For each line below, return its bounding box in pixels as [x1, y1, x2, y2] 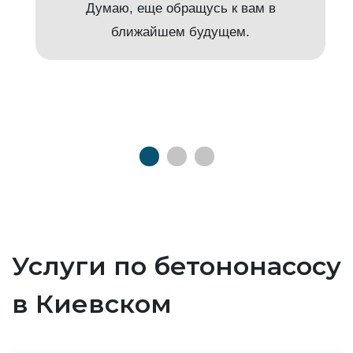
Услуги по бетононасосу [12, 250, 341, 281]
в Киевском [12, 288, 172, 319]
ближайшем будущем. [111, 24, 250, 39]
